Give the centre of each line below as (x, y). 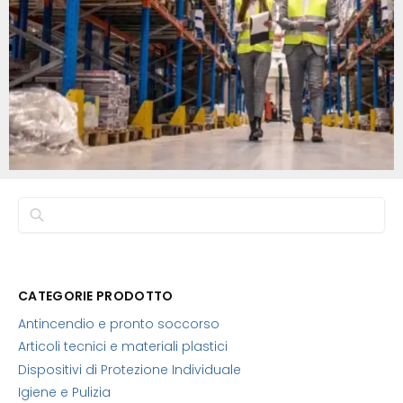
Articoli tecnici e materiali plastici (123, 347)
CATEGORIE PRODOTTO (96, 296)
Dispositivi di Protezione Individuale (130, 369)
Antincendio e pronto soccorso (119, 323)
